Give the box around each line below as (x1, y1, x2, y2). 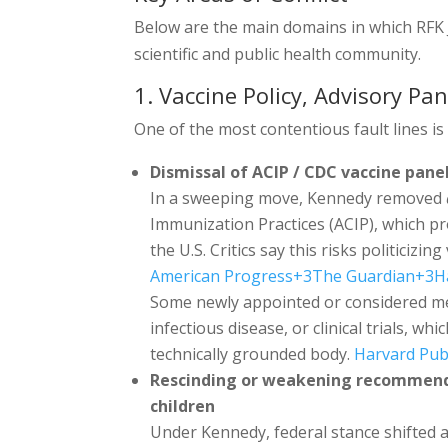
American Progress (150, 264, 294, 287)
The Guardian (312, 264, 416, 287)
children (150, 394, 216, 417)
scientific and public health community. (134, 42, 422, 65)
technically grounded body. (150, 342, 355, 365)
